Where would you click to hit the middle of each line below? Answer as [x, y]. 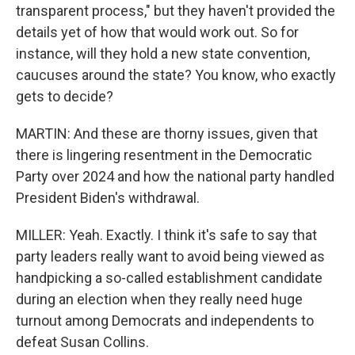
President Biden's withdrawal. [108, 198]
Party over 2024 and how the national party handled [175, 176]
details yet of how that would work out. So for [157, 32]
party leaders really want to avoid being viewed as [170, 256]
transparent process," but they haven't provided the [176, 11]
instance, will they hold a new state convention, [163, 53]
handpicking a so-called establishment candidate [169, 278]
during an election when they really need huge [159, 299]
